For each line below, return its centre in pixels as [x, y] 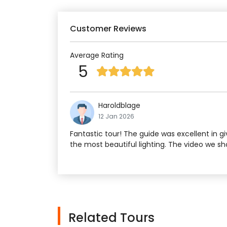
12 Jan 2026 [116, 117]
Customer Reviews [108, 29]
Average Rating [97, 55]
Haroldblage [119, 106]
